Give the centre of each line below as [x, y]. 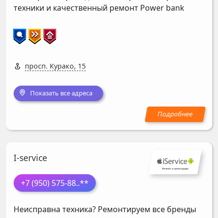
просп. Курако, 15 [55, 66]
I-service [30, 158]
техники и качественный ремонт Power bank [99, 8]
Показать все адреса [61, 93]
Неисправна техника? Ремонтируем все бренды [105, 209]
